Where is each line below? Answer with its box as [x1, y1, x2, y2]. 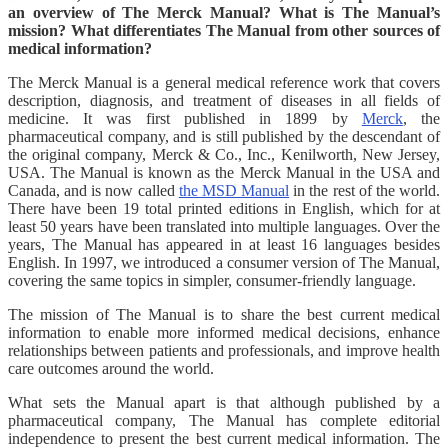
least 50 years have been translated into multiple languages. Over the [8, 217, 440, 235]
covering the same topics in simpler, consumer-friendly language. [8, 271, 416, 289]
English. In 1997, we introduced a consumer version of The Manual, [8, 253, 440, 271]
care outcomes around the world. [8, 359, 214, 377]
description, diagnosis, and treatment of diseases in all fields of [8, 91, 440, 109]
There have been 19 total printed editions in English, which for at [8, 199, 440, 217]
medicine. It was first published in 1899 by [8, 109, 362, 127]
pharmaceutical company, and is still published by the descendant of [8, 127, 440, 145]
